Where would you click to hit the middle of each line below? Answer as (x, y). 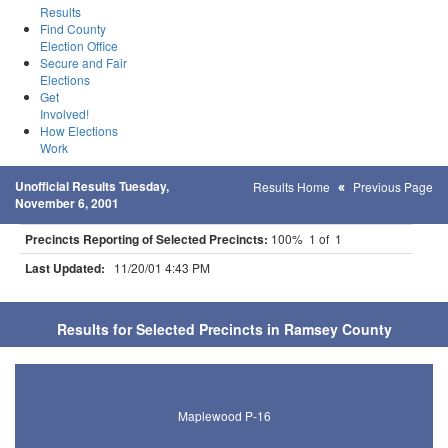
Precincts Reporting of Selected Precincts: (146, 239)
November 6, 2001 (67, 203)
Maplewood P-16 (224, 415)
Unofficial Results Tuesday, (92, 186)
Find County (73, 28)
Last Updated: (65, 268)
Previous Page (393, 186)
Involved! (64, 113)
